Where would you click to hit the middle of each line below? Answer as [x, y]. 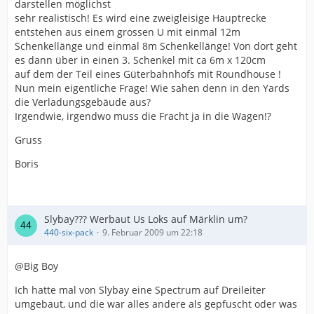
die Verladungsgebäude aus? [83, 102]
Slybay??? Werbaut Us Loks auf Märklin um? [146, 219]
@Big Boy [36, 266]
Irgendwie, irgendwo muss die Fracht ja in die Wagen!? [143, 116]
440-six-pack [69, 232]
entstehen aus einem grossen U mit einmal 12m [128, 32]
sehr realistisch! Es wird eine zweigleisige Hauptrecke [141, 18]
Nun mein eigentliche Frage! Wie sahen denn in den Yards [152, 88]
